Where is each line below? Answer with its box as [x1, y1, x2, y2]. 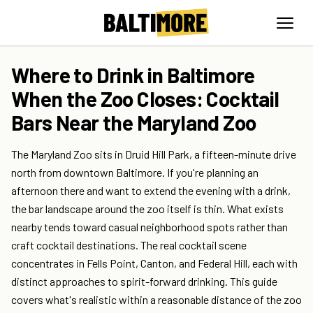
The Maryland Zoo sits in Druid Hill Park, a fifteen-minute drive [11, 147, 296, 161]
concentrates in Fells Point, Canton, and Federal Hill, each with [11, 256, 298, 270]
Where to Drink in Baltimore [11, 62, 255, 88]
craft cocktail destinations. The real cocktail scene [11, 238, 247, 252]
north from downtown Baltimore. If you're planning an [11, 166, 259, 180]
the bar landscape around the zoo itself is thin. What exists [11, 202, 284, 216]
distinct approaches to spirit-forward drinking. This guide [11, 275, 277, 289]
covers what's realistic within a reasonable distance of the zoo [11, 293, 302, 307]
